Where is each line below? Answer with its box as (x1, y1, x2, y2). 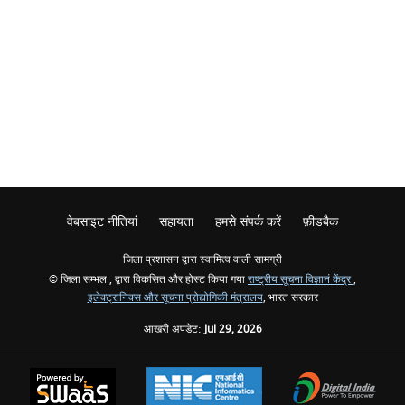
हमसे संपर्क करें (215, 212, 281, 231)
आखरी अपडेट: (143, 322, 204, 337)
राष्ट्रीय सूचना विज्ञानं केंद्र (248, 272, 353, 287)
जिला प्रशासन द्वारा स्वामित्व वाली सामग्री (123, 252, 282, 268)
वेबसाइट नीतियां (67, 212, 137, 231)
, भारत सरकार (262, 290, 318, 306)
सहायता (159, 212, 193, 231)
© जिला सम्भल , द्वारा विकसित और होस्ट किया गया (49, 272, 248, 287)
